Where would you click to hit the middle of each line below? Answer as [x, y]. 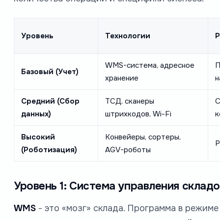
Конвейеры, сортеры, [143, 137]
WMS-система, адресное [150, 65]
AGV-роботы [128, 150]
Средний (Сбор [50, 101]
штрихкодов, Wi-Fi [138, 114]
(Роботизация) [49, 150]
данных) [36, 114]
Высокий [38, 137]
